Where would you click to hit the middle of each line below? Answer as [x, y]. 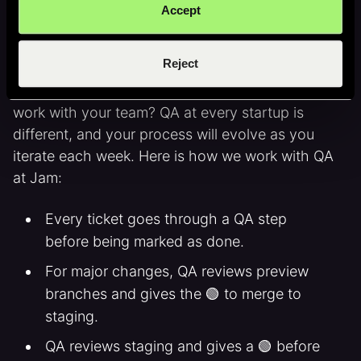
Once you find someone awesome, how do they [172, 91]
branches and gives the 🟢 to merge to [173, 294]
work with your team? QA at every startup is [158, 112]
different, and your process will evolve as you [164, 134]
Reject [180, 63]
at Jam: [37, 178]
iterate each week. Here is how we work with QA [173, 156]
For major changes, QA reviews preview [176, 271]
